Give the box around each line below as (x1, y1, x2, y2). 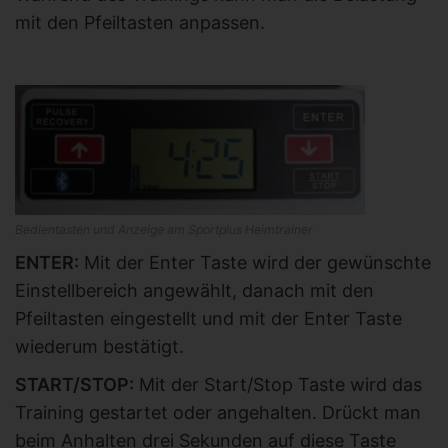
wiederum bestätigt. (15, 336, 184, 358)
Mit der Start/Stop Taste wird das (134, 374, 422, 396)
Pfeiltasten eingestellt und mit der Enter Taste (15, 308, 402, 330)
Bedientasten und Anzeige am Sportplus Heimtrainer (15, 222, 313, 238)
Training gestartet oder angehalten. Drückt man (15, 402, 421, 424)
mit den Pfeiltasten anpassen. (15, 11, 265, 33)
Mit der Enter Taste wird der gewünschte (79, 252, 431, 274)
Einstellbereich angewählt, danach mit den (15, 280, 374, 302)
